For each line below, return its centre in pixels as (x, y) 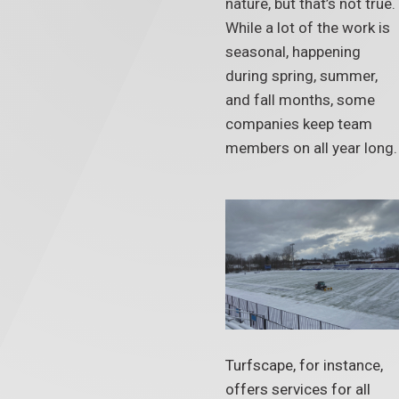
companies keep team (298, 123)
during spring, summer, (301, 75)
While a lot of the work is (307, 27)
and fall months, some (300, 99)
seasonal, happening (293, 51)
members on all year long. (311, 147)
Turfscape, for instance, (304, 366)
